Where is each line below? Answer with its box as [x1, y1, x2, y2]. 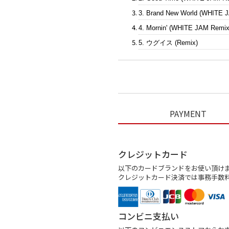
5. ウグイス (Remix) [139, 39, 198, 47]
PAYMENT [170, 107, 207, 120]
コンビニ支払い [118, 209, 179, 222]
